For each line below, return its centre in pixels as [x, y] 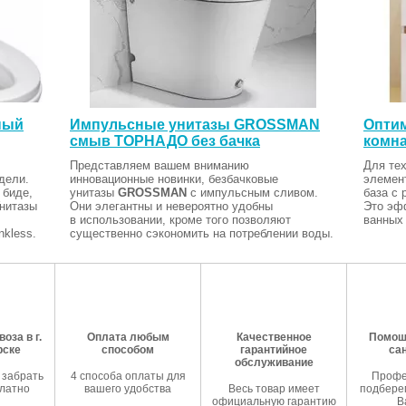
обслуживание [274, 362]
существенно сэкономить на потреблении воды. [201, 233]
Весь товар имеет [274, 388]
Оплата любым [128, 337]
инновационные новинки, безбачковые [174, 179]
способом [128, 349]
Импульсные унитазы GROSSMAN [194, 124]
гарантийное [274, 349]
